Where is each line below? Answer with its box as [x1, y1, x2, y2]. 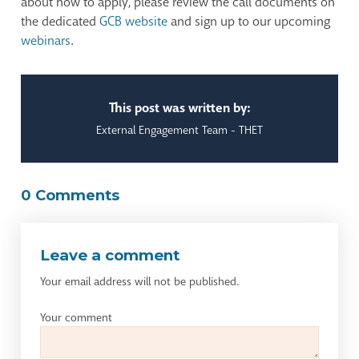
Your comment [40, 310, 113, 325]
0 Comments [21, 186, 120, 205]
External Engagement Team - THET [96, 123, 263, 138]
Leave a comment [40, 246, 180, 265]
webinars [21, 32, 71, 50]
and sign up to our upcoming [167, 13, 331, 30]
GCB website [99, 13, 168, 30]
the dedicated [21, 13, 100, 30]
